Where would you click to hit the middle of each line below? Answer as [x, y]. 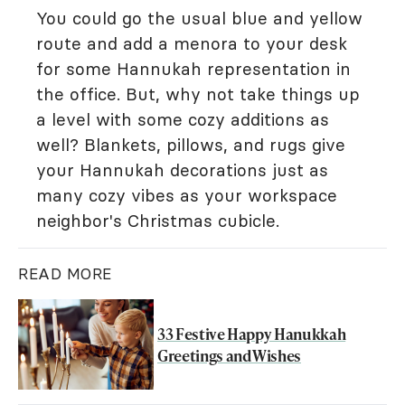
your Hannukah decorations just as [182, 170]
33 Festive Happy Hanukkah [252, 334]
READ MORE [65, 274]
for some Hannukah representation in [193, 69]
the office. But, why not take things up [198, 94]
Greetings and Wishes [229, 355]
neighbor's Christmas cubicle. [160, 221]
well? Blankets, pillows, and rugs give [191, 145]
